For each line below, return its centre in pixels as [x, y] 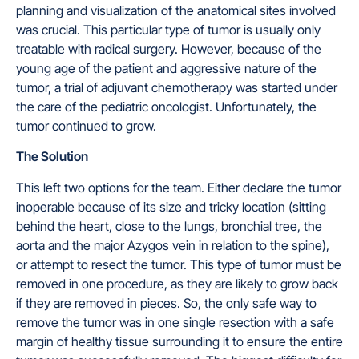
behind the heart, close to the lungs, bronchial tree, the [169, 226]
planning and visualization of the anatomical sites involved [176, 10]
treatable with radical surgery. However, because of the [169, 48]
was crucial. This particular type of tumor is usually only [168, 29]
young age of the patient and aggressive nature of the [166, 68]
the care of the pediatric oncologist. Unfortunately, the [166, 106]
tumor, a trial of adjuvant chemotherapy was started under [177, 87]
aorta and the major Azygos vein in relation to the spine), [173, 245]
